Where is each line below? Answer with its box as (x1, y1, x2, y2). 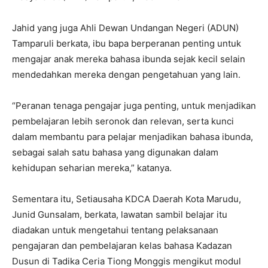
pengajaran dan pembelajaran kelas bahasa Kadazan (12, 240, 232, 252)
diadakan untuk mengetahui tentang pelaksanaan (12, 224, 218, 236)
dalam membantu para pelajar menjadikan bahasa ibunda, (12, 131, 253, 143)
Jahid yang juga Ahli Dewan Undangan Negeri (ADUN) (12, 22, 239, 34)
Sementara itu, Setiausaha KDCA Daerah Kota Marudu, (12, 193, 241, 205)
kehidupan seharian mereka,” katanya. (12, 162, 172, 174)
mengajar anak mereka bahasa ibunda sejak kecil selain (12, 53, 245, 65)
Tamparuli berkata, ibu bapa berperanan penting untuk (12, 38, 241, 50)
